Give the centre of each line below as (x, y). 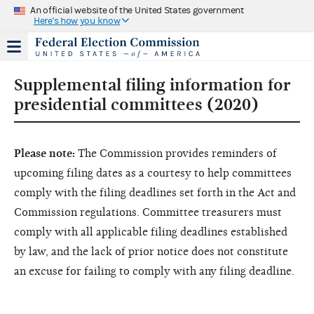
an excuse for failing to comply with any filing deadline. (154, 271)
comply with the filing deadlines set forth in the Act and (155, 192)
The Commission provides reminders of (176, 153)
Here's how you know (77, 21)
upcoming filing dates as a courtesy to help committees (153, 173)
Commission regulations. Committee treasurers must (148, 212)
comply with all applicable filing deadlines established (151, 232)
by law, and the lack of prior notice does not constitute (151, 251)
